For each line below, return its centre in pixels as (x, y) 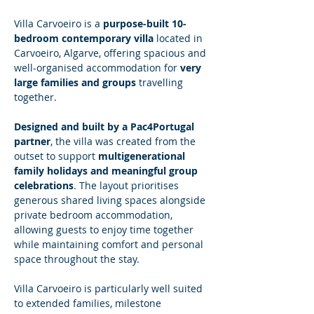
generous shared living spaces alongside (111, 200)
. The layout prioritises (128, 185)
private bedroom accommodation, (95, 215)
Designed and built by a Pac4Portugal (105, 127)
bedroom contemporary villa (84, 38)
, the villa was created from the (124, 141)
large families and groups (75, 82)
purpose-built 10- (145, 23)
